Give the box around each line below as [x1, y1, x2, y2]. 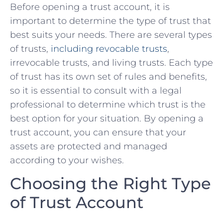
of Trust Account [10, 192, 143, 212]
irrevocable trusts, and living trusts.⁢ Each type [10, 57, 213, 68]
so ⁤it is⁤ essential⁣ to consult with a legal [10, 85, 182, 96]
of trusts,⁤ [10, 43, 51, 54]
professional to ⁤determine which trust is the [10, 99, 206, 110]
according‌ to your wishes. [10, 154, 124, 166]
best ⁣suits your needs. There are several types [10, 29, 212, 40]
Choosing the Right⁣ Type [10, 173, 211, 193]
